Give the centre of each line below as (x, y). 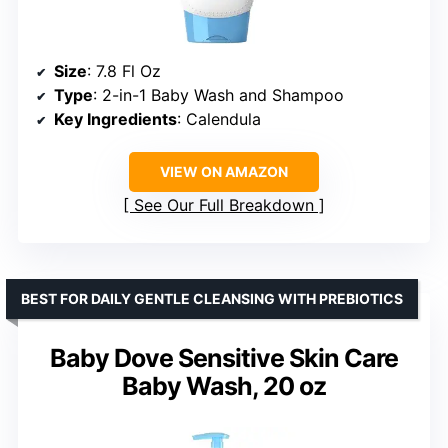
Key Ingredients (115, 118)
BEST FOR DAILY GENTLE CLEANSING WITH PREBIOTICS (212, 298)
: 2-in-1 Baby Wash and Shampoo (218, 94)
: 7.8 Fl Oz (124, 70)
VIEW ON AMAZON (224, 171)
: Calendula (219, 118)
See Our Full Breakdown (224, 204)
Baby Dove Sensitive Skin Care (224, 357)
